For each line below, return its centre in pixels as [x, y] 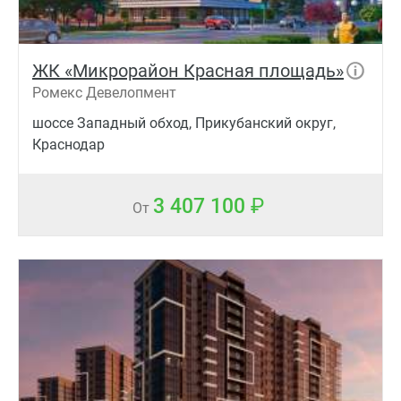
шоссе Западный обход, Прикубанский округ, [184, 123]
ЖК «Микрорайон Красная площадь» [188, 70]
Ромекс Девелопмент [104, 92]
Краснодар [68, 144]
